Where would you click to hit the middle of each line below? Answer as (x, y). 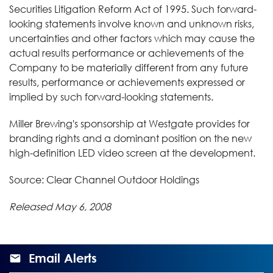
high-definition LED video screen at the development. (132, 153)
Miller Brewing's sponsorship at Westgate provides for (129, 123)
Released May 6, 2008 (60, 206)
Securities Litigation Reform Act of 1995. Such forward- (133, 9)
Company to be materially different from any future (129, 67)
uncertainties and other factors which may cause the (132, 38)
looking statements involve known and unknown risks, (132, 23)
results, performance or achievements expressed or (127, 82)
